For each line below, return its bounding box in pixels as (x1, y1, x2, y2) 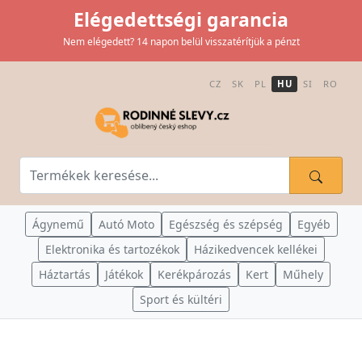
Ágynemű (32, 217, 84, 232)
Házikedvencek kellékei (193, 242, 318, 257)
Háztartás (39, 267, 90, 282)
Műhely (283, 267, 323, 282)
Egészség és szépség (168, 217, 283, 232)
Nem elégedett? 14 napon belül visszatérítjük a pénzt (62, 35, 300, 48)
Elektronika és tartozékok (44, 242, 179, 257)
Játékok (105, 267, 143, 282)
